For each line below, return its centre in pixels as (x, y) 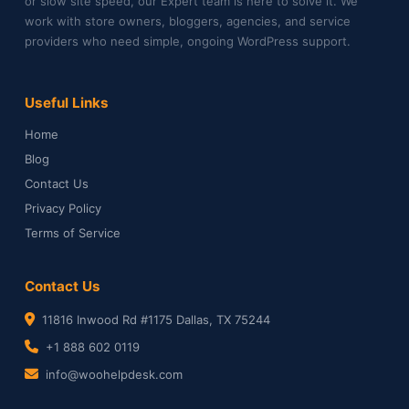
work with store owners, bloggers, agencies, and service (188, 21)
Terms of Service (73, 232)
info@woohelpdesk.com (114, 374)
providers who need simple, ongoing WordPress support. (188, 41)
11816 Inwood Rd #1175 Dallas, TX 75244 (156, 319)
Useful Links (67, 102)
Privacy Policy (63, 208)
